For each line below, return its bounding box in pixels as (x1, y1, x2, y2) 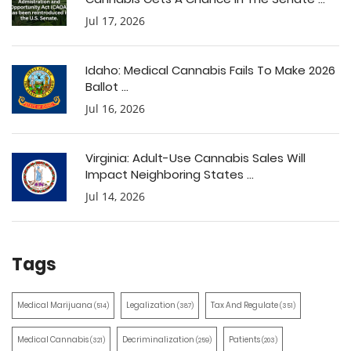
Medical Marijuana (17, 299, 94, 312)
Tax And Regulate (211, 299, 280, 312)
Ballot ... (85, 78, 128, 96)
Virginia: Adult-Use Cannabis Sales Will (85, 150, 306, 167)
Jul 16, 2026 (85, 101, 145, 117)
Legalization (126, 299, 177, 312)
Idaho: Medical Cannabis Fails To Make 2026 (85, 62, 335, 79)
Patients (229, 334, 262, 346)
